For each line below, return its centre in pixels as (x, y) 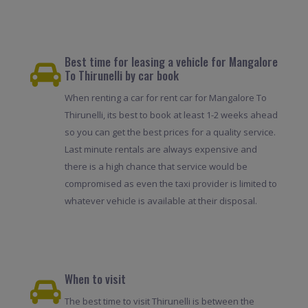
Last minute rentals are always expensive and (161, 150)
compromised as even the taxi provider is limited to (170, 184)
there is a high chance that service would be (156, 167)
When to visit (95, 279)
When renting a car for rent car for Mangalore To (165, 98)
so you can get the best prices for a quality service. (170, 132)
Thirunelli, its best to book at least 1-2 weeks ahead (171, 115)
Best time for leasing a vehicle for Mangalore (171, 62)
